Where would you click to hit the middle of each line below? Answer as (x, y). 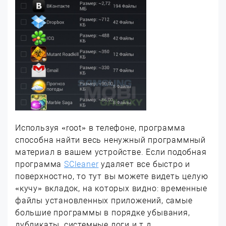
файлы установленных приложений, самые (104, 201)
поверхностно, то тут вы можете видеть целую (112, 176)
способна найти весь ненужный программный (110, 140)
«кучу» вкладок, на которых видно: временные (111, 188)
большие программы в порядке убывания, (103, 213)
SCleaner (81, 164)
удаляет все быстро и (145, 164)
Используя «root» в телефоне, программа (100, 128)
